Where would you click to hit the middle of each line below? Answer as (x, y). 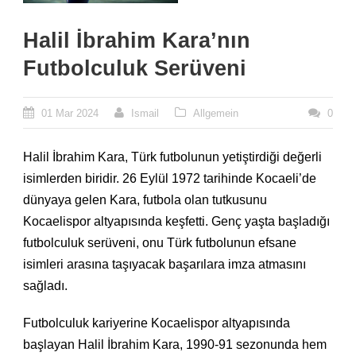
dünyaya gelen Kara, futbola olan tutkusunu (145, 200)
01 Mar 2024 (70, 114)
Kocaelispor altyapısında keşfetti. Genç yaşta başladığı (176, 222)
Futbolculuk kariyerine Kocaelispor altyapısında (157, 323)
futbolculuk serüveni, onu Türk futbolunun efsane (160, 243)
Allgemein (216, 114)
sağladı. (45, 286)
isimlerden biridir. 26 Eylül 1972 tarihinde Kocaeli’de (170, 179)
